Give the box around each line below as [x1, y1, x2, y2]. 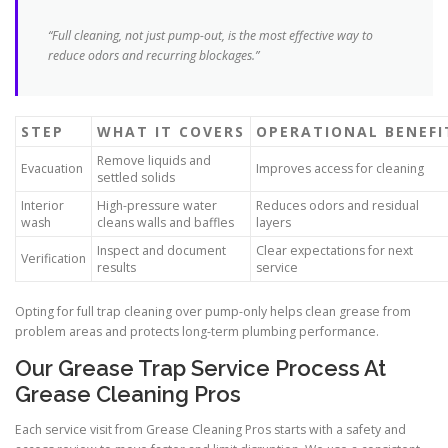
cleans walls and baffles [97, 213, 234, 231]
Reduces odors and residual [256, 196, 419, 214]
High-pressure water [97, 196, 217, 214]
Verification [21, 249, 86, 267]
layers [256, 213, 291, 231]
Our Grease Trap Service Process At [15, 354, 386, 381]
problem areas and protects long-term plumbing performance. [15, 322, 379, 340]
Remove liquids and [97, 151, 211, 169]
